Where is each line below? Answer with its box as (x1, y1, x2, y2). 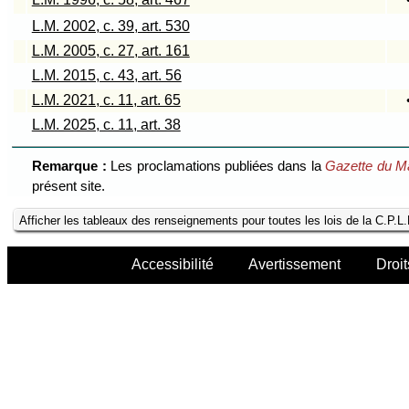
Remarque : (32, 157, 111, 173)
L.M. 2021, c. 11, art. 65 (31, 92, 181, 109)
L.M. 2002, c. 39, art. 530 (31, 18, 190, 35)
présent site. (32, 177, 106, 194)
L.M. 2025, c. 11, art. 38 (31, 117, 181, 133)
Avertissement (248, 256, 341, 273)
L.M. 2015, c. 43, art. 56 (31, 68, 182, 84)
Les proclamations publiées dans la (110, 157, 326, 173)
